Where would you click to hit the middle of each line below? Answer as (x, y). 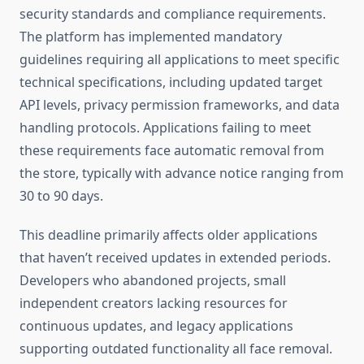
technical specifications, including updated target (171, 82)
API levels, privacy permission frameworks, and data (180, 105)
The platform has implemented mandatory (151, 37)
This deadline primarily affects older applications (169, 235)
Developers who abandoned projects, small (153, 281)
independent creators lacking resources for (154, 303)
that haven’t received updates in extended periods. (175, 258)
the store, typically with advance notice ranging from (182, 173)
